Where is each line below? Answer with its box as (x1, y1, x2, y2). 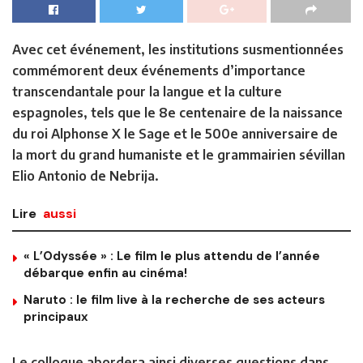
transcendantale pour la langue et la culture (12, 83, 282, 100)
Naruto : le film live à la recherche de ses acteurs (23, 291, 325, 308)
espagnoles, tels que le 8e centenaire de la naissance (12, 104, 343, 121)
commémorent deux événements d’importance (12, 62, 305, 79)
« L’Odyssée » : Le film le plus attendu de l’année (23, 247, 320, 264)
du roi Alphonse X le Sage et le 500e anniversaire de (12, 125, 338, 142)
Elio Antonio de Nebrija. (12, 167, 159, 184)
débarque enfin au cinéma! (23, 264, 187, 281)
